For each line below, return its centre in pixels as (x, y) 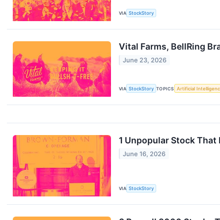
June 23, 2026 (145, 60)
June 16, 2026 (144, 154)
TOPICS (165, 88)
